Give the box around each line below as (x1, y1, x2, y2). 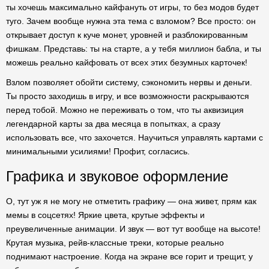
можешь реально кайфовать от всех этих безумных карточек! (6, 58, 247, 67)
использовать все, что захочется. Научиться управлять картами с (6, 133, 263, 142)
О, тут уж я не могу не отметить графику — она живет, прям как (6, 196, 256, 206)
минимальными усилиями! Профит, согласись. (6, 147, 190, 156)
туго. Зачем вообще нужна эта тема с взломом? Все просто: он (6, 16, 256, 26)
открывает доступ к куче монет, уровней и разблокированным (6, 30, 248, 40)
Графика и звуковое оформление (6, 168, 228, 184)
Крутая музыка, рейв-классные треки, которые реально (6, 238, 224, 247)
